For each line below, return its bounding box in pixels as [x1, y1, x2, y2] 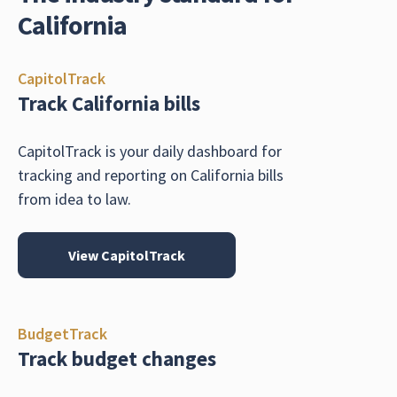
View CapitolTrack [68, 245, 185, 264]
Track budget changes [18, 345, 216, 371]
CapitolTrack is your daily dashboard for [18, 141, 282, 162]
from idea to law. [18, 189, 131, 210]
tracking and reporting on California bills [18, 165, 284, 186]
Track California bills [18, 90, 200, 117]
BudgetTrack [18, 323, 107, 344]
